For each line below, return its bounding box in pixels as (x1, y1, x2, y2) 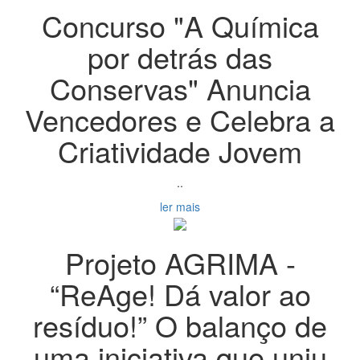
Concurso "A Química (41, 4, 319, 46)
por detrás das (88, 35, 272, 77)
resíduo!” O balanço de (33, 304, 327, 346)
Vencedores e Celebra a (25, 98, 335, 140)
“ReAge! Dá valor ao (49, 272, 311, 314)
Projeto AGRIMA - (64, 241, 296, 283)
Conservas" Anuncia (49, 67, 311, 108)
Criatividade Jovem (58, 129, 302, 171)
